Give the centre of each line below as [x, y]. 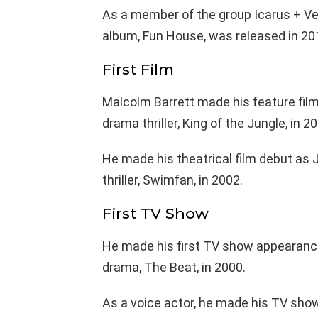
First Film [138, 69]
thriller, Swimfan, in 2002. [172, 180]
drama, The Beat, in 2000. [174, 267]
